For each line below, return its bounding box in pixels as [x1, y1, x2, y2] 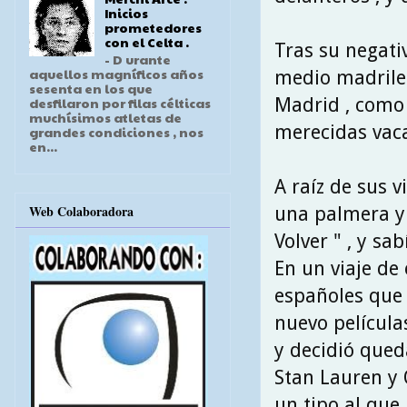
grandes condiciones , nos [29, 123, 203, 142]
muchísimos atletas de [29, 108, 182, 127]
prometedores [104, 18, 202, 37]
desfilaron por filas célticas [29, 94, 211, 113]
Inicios [104, 4, 148, 23]
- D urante [104, 50, 171, 69]
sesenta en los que [29, 79, 153, 98]
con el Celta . [104, 33, 189, 52]
